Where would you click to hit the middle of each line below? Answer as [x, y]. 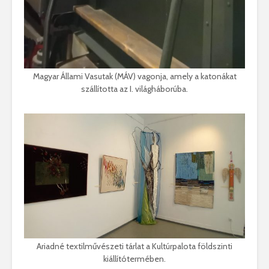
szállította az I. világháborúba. [134, 89]
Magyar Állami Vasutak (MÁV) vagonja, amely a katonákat [134, 77]
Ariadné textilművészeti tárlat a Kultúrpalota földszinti [134, 246]
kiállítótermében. [134, 258]
